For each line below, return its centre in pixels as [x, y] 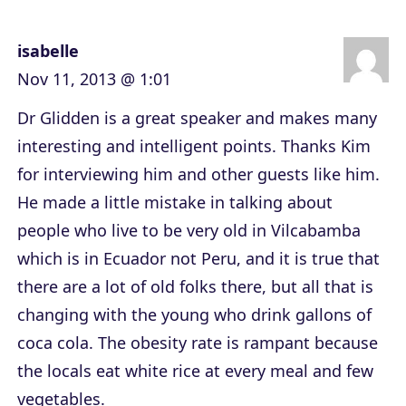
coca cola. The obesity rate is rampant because [198, 343]
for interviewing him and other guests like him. [198, 174]
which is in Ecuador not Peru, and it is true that [198, 259]
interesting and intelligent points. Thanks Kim [194, 146]
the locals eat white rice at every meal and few [195, 371]
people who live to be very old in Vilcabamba [189, 231]
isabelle [48, 51]
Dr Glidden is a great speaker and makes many [197, 118]
